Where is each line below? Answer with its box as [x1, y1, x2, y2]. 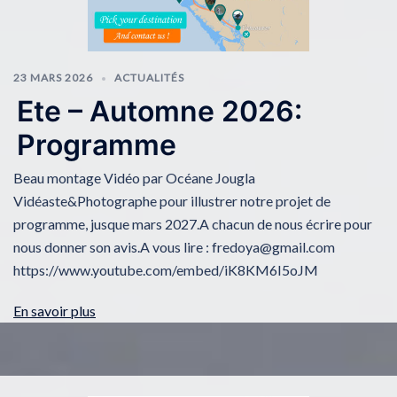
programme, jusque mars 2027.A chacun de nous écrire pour [13, 215, 372, 233]
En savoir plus [13, 302, 96, 320]
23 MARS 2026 [13, 71, 93, 84]
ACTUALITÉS [114, 71, 184, 84]
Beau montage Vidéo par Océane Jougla [13, 169, 255, 187]
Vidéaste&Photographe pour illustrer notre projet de [13, 192, 331, 210]
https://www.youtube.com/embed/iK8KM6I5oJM [13, 261, 318, 279]
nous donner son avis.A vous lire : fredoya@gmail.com [13, 238, 335, 256]
